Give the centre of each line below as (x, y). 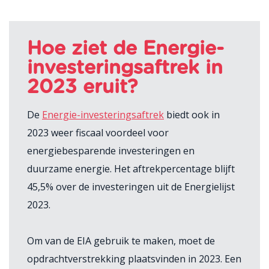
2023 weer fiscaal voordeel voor (98, 133)
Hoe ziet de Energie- (125, 49)
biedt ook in (192, 115)
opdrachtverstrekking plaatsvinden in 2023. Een (134, 259)
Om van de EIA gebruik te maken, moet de (121, 241)
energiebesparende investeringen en (111, 151)
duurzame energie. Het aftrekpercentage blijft (131, 169)
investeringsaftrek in (125, 68)
